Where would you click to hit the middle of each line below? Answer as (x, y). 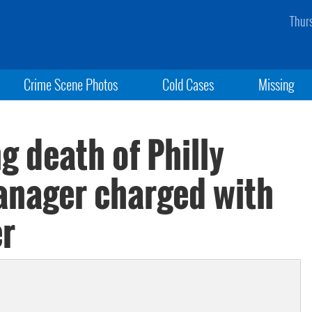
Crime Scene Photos (70, 84)
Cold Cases (188, 84)
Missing (277, 84)
